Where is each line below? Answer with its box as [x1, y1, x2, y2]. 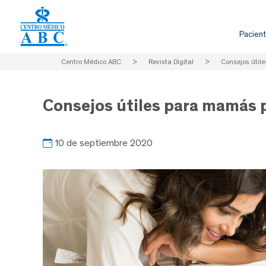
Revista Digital [148, 58, 194, 66]
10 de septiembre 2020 [55, 137, 153, 148]
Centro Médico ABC [61, 58, 121, 66]
